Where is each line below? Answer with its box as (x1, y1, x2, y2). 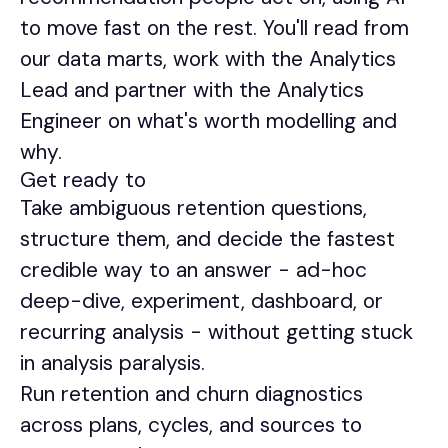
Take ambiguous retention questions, (20, 194, 367, 222)
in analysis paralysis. (20, 349, 205, 377)
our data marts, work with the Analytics (20, 45, 396, 73)
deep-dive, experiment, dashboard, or (20, 287, 383, 315)
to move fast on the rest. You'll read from (20, 14, 409, 42)
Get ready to (20, 166, 146, 194)
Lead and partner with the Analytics (20, 76, 364, 104)
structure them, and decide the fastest (20, 225, 395, 253)
